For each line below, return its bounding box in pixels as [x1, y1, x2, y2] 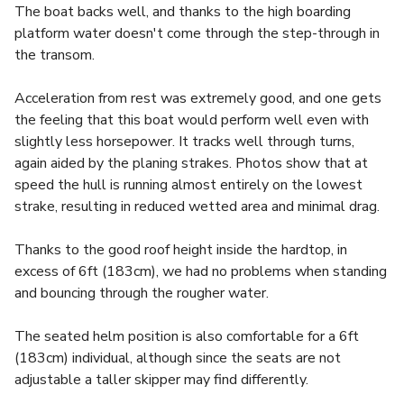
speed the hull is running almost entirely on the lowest [14, 175, 363, 195]
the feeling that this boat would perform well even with [14, 110, 369, 130]
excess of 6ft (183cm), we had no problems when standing [14, 262, 387, 281]
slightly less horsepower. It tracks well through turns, [14, 132, 354, 151]
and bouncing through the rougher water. [14, 283, 269, 303]
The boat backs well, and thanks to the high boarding [14, 2, 351, 22]
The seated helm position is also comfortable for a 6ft [14, 326, 359, 346]
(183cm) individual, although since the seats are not [14, 348, 341, 368]
